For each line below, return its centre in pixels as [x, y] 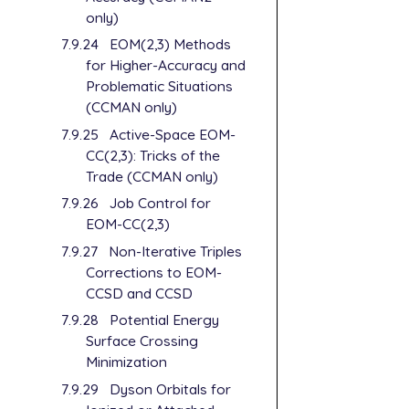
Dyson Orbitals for [170, 388]
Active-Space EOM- [172, 134]
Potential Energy [164, 320]
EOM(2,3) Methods [170, 44]
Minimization [127, 362]
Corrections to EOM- [154, 272]
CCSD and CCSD [140, 293]
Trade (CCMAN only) [152, 176]
